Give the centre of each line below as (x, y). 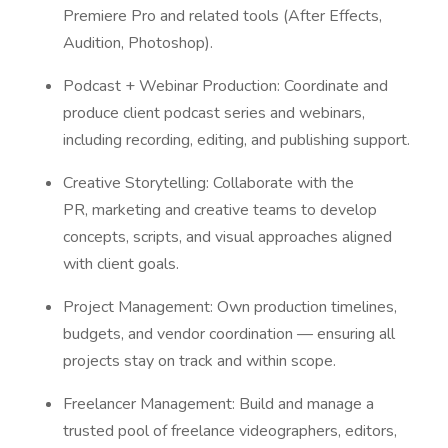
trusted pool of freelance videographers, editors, (230, 431)
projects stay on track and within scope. (201, 361)
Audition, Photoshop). (140, 43)
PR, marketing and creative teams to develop (220, 210)
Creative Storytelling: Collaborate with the (208, 183)
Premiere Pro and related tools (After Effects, (222, 16)
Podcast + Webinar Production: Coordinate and (225, 86)
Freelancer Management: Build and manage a (218, 404)
